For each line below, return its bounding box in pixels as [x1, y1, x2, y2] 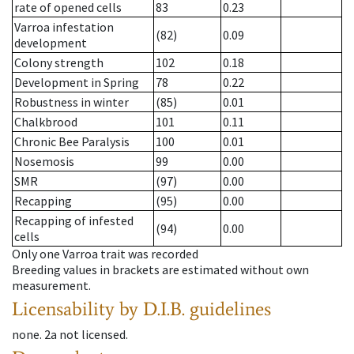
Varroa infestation [14, 19, 114, 36]
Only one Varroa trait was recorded [12, 246, 198, 262]
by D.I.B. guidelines [119, 297, 271, 321]
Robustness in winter [14, 94, 129, 111]
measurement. [12, 277, 91, 294]
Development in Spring [14, 74, 139, 91]
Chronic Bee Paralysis [14, 134, 130, 150]
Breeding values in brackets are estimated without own [12, 262, 309, 278]
